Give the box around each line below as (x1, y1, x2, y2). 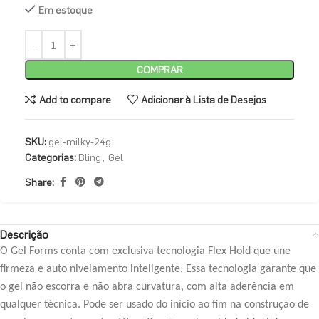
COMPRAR (136, 63, 183, 77)
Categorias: (25, 150, 76, 164)
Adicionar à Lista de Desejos (141, 92, 267, 106)
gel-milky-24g (48, 135, 111, 149)
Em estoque (38, 3, 93, 17)
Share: (25, 174, 54, 189)
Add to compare (38, 92, 111, 106)
